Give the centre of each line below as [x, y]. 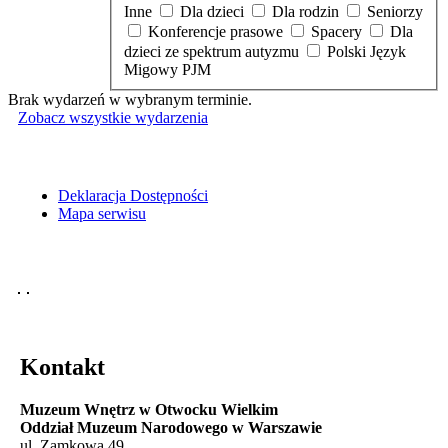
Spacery [338, 31]
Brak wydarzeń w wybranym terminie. [130, 99]
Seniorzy [395, 11]
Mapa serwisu [102, 213]
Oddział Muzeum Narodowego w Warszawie [171, 427]
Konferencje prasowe [217, 31]
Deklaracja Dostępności [133, 195]
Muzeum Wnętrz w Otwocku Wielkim [149, 409]
